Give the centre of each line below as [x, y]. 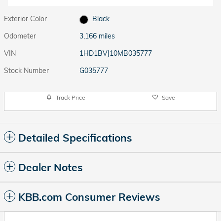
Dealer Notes [51, 167]
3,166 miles [97, 36]
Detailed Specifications [75, 138]
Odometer [20, 36]
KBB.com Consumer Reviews [89, 197]
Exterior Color [25, 19]
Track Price [70, 97]
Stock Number [26, 71]
